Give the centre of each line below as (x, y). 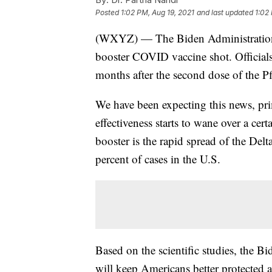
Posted (108, 12)
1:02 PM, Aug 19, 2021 (158, 12)
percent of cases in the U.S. (158, 158)
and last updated (225, 12)
